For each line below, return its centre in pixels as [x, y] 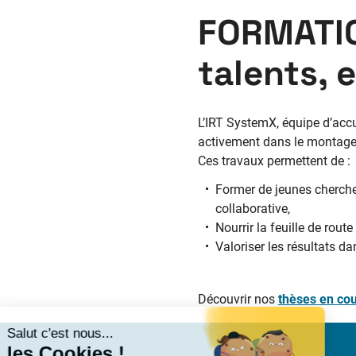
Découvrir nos [238, 299]
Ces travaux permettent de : [274, 161]
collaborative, [253, 209]
